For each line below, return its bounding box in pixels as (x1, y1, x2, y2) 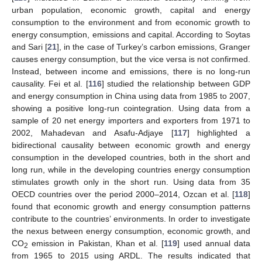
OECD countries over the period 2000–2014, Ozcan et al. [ (12, 189, 235, 199)
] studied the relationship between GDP (101, 78, 251, 88)
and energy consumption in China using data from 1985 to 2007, (12, 91, 250, 101)
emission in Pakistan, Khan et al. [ (28, 238, 164, 248)
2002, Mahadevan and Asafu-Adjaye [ (12, 127, 174, 137)
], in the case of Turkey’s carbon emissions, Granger (57, 42, 251, 51)
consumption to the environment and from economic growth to (12, 17, 250, 27)
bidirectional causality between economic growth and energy (12, 140, 250, 150)
